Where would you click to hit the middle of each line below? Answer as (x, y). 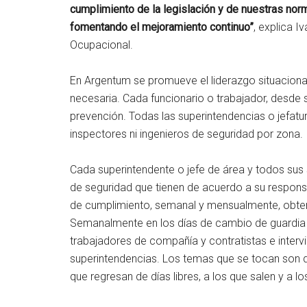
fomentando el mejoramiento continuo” (162, 27)
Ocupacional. (101, 45)
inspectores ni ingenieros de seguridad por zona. (186, 134)
